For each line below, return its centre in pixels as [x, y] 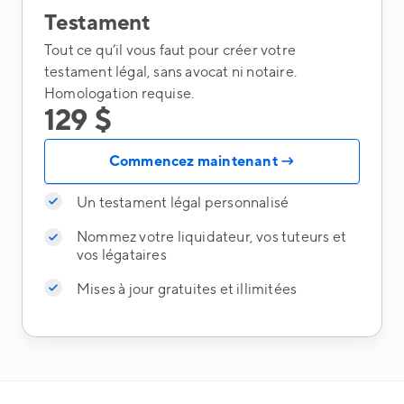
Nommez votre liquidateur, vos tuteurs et [211, 237]
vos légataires [122, 255]
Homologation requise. [119, 94]
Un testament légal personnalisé [183, 203]
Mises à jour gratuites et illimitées [187, 289]
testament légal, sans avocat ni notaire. [170, 72]
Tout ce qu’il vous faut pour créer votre [170, 50]
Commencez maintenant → [202, 161]
